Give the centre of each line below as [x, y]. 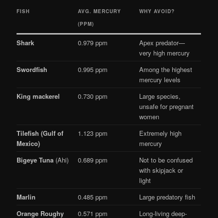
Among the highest [166, 70]
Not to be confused [166, 160]
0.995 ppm [93, 70]
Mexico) [28, 144]
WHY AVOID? [157, 11]
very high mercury [165, 53]
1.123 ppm [93, 133]
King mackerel [38, 96]
